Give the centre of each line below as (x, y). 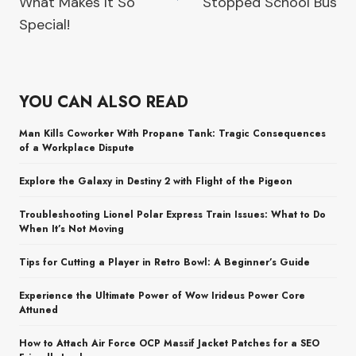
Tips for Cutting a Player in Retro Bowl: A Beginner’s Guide (164, 263)
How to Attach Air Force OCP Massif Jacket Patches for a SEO (169, 344)
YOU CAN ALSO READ (104, 103)
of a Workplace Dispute (77, 148)
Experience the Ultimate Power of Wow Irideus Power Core (162, 296)
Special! (44, 25)
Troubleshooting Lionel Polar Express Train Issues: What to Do (172, 215)
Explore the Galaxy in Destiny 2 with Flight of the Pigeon (156, 182)
